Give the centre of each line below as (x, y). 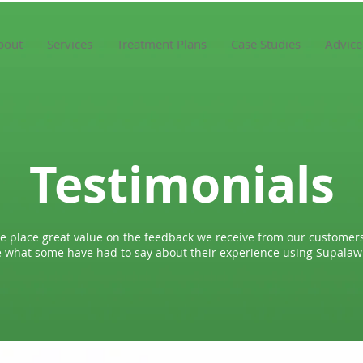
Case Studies (265, 44)
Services (69, 44)
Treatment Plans (161, 44)
